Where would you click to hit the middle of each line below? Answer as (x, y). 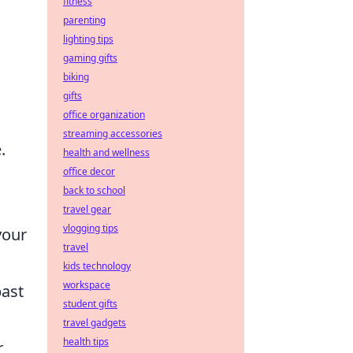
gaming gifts (90, 58)
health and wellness (106, 152)
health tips (86, 342)
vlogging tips (91, 228)
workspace (87, 285)
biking (76, 77)
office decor (89, 171)
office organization (104, 115)
